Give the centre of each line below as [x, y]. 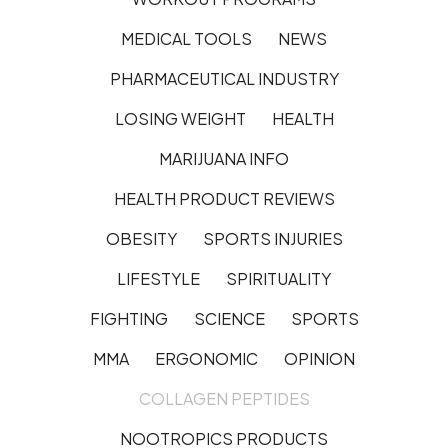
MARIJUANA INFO [224, 158]
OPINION [319, 358]
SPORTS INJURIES [272, 238]
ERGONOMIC [206, 358]
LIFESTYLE [158, 278]
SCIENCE [229, 318]
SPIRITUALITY [278, 278]
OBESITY [141, 238]
